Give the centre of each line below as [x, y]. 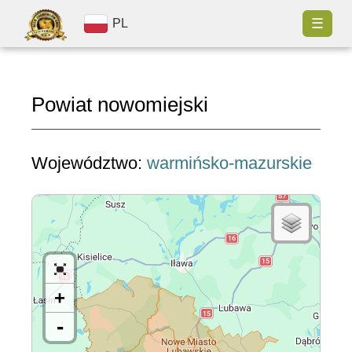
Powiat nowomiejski [120, 104]
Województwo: [89, 163]
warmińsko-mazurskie [229, 163]
